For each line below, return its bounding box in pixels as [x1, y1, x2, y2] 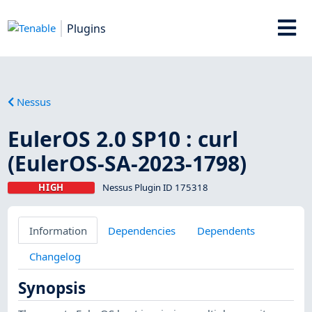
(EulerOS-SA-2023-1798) [8, 148, 247, 178]
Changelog [29, 249, 81, 263]
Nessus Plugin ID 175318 [102, 180, 208, 194]
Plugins [67, 20, 107, 36]
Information [29, 223, 87, 237]
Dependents [196, 223, 255, 237]
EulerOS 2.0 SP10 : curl [8, 124, 239, 153]
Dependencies [108, 223, 176, 237]
